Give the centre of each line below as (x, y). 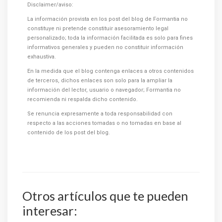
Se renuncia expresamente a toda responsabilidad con (100, 114)
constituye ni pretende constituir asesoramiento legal (98, 29)
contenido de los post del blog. (69, 133)
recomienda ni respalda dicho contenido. (83, 100)
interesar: (50, 211)
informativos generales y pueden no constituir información (105, 48)
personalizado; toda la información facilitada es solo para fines (110, 38)
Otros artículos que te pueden (105, 196)
